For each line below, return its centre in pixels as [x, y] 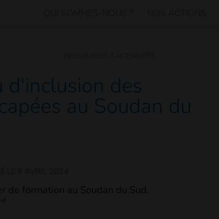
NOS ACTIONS [177, 13]
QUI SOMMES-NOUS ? [88, 13]
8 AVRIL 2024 [43, 172]
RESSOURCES [86, 56]
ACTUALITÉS [135, 56]
